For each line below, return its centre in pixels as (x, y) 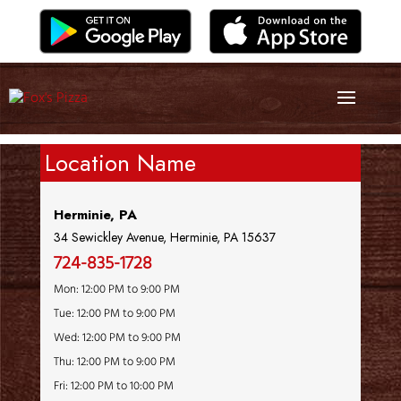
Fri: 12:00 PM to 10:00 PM (113, 386)
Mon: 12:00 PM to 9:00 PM (116, 290)
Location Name (120, 163)
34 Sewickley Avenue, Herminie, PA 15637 (164, 237)
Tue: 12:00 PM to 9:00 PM (114, 314)
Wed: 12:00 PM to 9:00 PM (117, 338)
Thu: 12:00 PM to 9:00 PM (114, 362)
